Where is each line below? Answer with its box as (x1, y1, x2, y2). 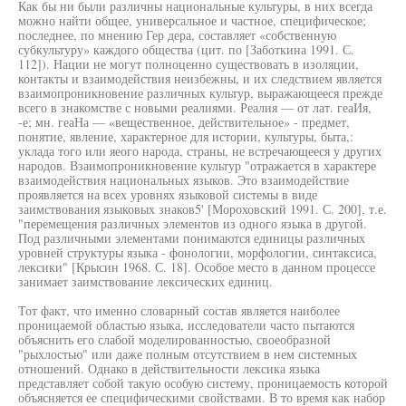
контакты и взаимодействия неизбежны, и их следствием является (18, 70, 382, 87)
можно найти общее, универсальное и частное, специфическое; (18, 12, 366, 29)
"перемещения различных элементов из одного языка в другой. (18, 215, 367, 232)
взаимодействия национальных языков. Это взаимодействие (18, 171, 349, 188)
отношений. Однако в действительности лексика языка (18, 360, 320, 377)
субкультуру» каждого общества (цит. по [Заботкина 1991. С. (18, 41, 354, 58)
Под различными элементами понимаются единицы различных (18, 229, 365, 246)
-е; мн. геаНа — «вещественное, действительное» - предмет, (18, 113, 350, 130)
